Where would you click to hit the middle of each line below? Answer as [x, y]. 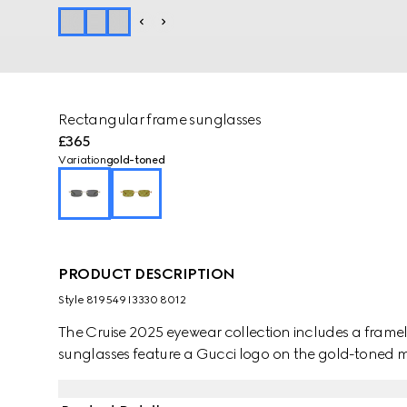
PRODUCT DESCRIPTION [147, 274]
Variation [82, 160]
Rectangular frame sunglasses [160, 119]
